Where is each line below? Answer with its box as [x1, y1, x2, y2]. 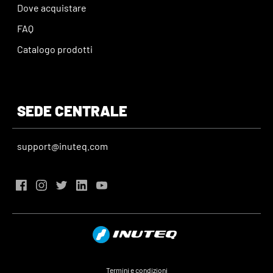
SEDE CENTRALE [17, 101, 127, 119]
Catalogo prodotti [17, 43, 93, 55]
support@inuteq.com [17, 140, 108, 152]
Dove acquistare [17, 1, 87, 13]
